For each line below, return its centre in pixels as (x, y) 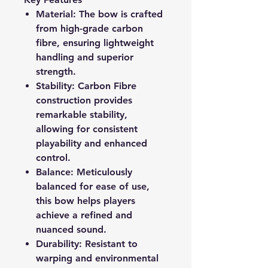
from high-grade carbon (89, 28)
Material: (56, 14)
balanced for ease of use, (93, 186)
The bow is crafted (119, 14)
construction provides (84, 100)
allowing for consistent (87, 129)
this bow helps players (86, 201)
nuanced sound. (71, 229)
